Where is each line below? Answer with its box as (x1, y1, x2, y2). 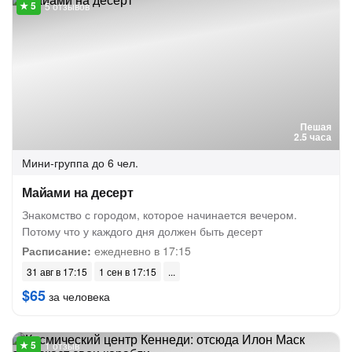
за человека (46, 288, 110, 304)
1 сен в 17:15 (99, 265, 156, 278)
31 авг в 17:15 (27, 265, 87, 278)
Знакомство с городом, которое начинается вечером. (22, 207, 297, 222)
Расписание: (22, 243, 91, 258)
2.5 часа (294, 130, 332, 144)
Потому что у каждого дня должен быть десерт (22, 223, 262, 239)
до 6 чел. (92, 155, 138, 170)
